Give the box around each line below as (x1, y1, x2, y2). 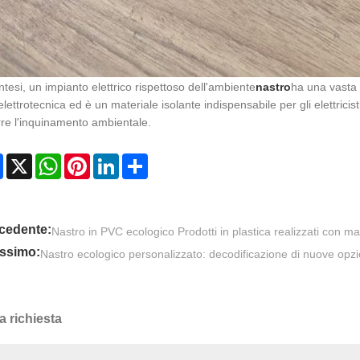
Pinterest (89, 153, 135, 167)
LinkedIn (118, 153, 162, 167)
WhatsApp (60, 153, 113, 167)
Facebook (2, 153, 54, 167)
